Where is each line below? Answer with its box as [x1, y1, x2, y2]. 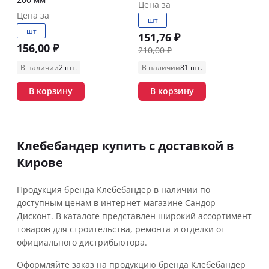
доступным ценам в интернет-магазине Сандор [17, 197, 216, 208]
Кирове [17, 154, 63, 171]
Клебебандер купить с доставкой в [17, 138, 234, 154]
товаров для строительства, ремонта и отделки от [17, 223, 225, 235]
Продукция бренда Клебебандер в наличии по [17, 184, 210, 195]
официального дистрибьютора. [17, 237, 147, 248]
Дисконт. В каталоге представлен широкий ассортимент [17, 210, 252, 222]
